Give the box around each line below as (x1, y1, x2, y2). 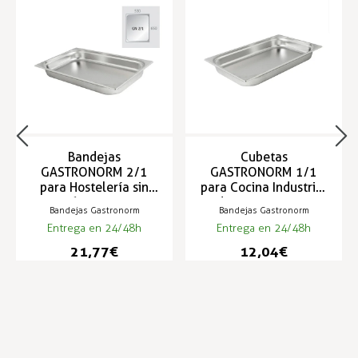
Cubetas (240, 149, 288, 165)
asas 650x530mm (42, 195, 147, 211)
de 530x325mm (217, 195, 311, 211)
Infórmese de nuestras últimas (10, 330, 207, 348)
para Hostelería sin (40, 180, 149, 196)
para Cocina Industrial (201, 180, 327, 196)
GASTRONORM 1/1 (210, 165, 317, 181)
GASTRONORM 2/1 (41, 165, 148, 181)
